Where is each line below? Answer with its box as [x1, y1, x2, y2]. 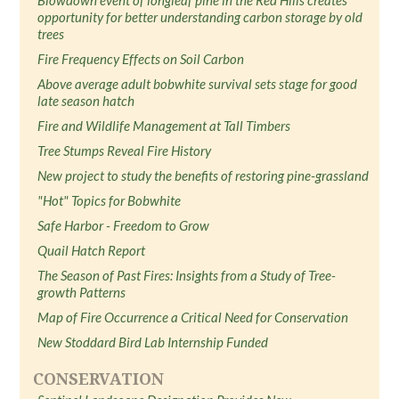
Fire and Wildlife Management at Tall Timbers [37, 118, 291, 134]
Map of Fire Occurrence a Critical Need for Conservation [37, 309, 349, 325]
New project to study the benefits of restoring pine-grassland [37, 167, 370, 183]
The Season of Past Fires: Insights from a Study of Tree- [37, 267, 337, 283]
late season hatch [37, 93, 135, 109]
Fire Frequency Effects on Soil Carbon [37, 51, 245, 67]
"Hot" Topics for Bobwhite [37, 192, 182, 208]
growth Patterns [37, 284, 126, 300]
